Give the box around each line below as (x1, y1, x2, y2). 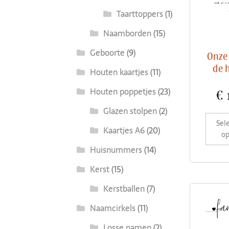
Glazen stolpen (103, 104, 157, 118)
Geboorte (89, 45, 125, 59)
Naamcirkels (89, 201, 135, 215)
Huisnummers (89, 143, 142, 156)
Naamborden (103, 26, 151, 40)
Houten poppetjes (89, 84, 156, 98)
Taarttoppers (116, 7, 163, 20)
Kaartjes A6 (103, 123, 145, 137)
